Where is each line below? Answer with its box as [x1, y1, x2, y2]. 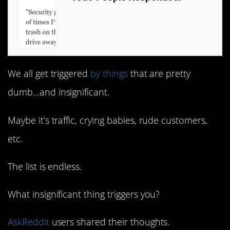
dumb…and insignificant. [8, 86, 110, 99]
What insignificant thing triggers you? [8, 187, 160, 200]
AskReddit [8, 216, 49, 228]
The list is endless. [8, 160, 82, 172]
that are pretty [127, 67, 191, 80]
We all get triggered [8, 67, 91, 80]
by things [90, 67, 128, 80]
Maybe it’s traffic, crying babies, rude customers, [8, 113, 207, 126]
